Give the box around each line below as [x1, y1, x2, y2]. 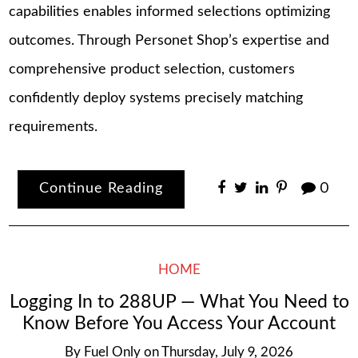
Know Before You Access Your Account [22, 315, 336, 333]
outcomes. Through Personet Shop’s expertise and [9, 33, 330, 48]
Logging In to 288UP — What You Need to [9, 293, 349, 312]
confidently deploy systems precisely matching [9, 90, 304, 105]
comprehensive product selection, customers [9, 62, 296, 77]
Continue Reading [39, 181, 164, 197]
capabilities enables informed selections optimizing [9, 4, 331, 19]
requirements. [9, 119, 98, 134]
